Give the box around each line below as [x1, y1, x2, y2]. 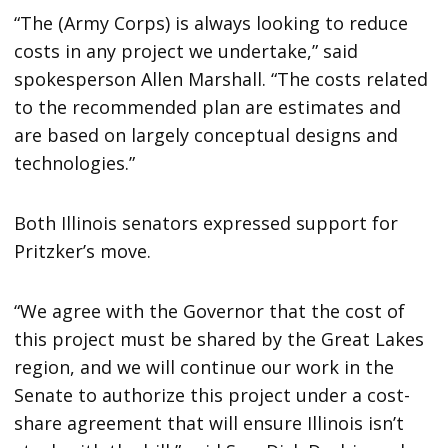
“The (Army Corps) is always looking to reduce [14, 10, 409, 35]
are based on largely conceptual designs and [14, 122, 399, 147]
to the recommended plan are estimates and [14, 94, 402, 119]
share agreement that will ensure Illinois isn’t [14, 410, 405, 435]
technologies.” [14, 150, 136, 175]
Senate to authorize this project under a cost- [14, 382, 411, 407]
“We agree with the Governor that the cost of [14, 298, 406, 323]
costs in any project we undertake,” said [14, 38, 359, 63]
